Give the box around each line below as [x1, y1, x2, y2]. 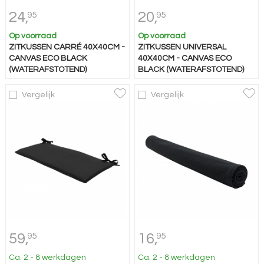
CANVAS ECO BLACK [8, 54, 87, 63]
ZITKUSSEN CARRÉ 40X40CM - [8, 43, 125, 52]
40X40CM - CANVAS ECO [138, 54, 232, 63]
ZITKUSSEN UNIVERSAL [138, 43, 227, 52]
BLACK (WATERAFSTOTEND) [138, 65, 245, 74]
